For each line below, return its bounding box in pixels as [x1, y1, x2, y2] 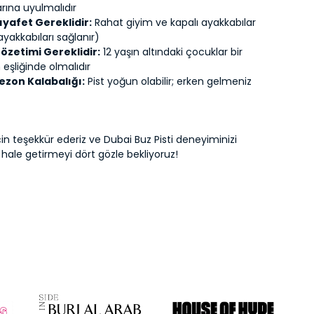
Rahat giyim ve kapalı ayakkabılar [92, 15, 257, 29]
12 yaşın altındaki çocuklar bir [100, 45, 243, 59]
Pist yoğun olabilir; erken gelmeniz [85, 74, 252, 88]
